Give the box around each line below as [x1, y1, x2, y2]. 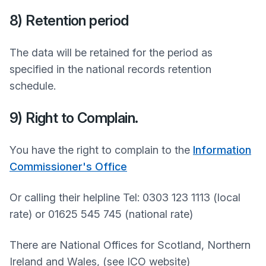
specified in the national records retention [9, 63, 211, 75]
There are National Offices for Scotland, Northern [9, 239, 251, 251]
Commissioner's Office [9, 160, 127, 173]
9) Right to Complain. [9, 109, 138, 126]
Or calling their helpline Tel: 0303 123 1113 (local [9, 191, 240, 204]
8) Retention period [9, 12, 129, 29]
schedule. [9, 80, 56, 92]
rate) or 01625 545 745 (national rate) [9, 208, 193, 220]
